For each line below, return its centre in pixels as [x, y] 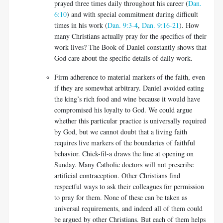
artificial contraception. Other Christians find [117, 175]
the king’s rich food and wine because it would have [127, 99]
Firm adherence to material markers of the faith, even [130, 77]
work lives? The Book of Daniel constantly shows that [130, 47]
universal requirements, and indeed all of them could [128, 208]
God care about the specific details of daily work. [123, 58]
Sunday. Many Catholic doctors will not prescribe [124, 164]
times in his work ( [81, 25]
